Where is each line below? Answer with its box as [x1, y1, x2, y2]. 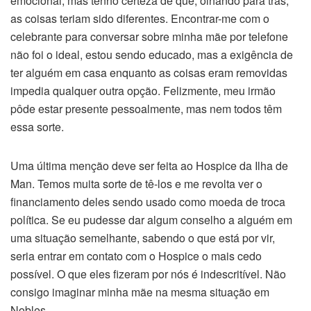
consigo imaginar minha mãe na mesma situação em [10, 284, 269, 300]
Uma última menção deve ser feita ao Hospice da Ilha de [10, 158, 288, 174]
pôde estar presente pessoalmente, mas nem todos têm [10, 101, 282, 117]
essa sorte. [10, 119, 64, 135]
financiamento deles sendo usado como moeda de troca [10, 194, 285, 210]
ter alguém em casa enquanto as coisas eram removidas [10, 65, 287, 81]
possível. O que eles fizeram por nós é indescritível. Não [10, 266, 286, 282]
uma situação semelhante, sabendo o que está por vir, [10, 230, 275, 246]
